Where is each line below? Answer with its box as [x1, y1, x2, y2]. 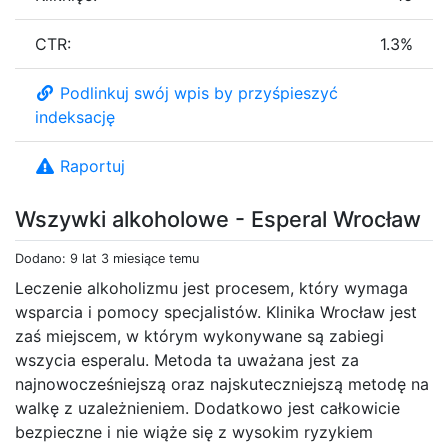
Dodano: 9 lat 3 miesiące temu [15, 250, 199, 266]
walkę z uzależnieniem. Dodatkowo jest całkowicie [15, 397, 400, 418]
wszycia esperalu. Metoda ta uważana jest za [15, 349, 359, 370]
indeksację [35, 106, 115, 127]
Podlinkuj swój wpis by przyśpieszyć [60, 82, 338, 103]
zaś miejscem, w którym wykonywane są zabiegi [15, 325, 384, 346]
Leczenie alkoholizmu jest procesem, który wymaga [15, 277, 408, 298]
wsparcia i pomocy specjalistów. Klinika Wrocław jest [15, 301, 417, 322]
